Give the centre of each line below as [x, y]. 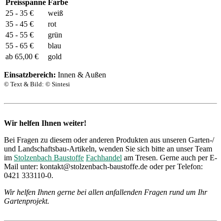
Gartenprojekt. [27, 201]
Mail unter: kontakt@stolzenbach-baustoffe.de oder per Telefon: [103, 166]
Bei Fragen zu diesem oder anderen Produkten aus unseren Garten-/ [109, 140]
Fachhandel [104, 157]
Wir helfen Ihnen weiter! [45, 123]
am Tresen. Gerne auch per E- [169, 157]
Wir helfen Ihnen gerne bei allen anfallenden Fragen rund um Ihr [106, 192]
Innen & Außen [81, 74]
